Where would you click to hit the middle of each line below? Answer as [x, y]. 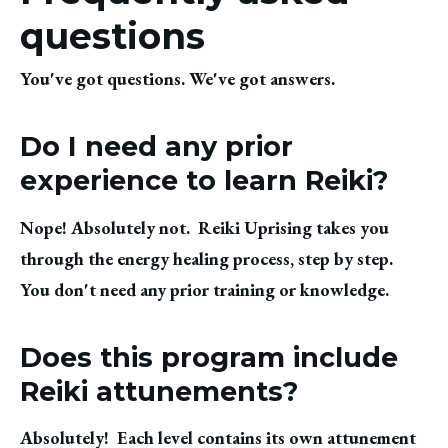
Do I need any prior [156, 147]
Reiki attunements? [159, 391]
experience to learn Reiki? [204, 181]
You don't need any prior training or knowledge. [204, 289]
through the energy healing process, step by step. [206, 258]
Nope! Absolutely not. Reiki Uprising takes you [204, 227]
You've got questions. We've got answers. [177, 79]
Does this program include [209, 357]
